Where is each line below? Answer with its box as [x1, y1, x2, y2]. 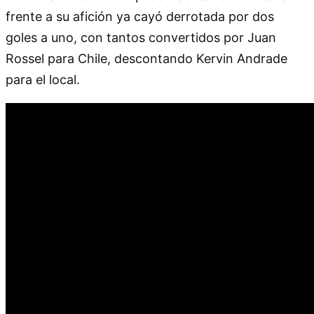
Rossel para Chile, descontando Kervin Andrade [6, 50, 287, 66]
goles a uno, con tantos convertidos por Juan [6, 29, 276, 45]
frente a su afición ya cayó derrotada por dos [6, 8, 274, 24]
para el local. [6, 71, 80, 87]
